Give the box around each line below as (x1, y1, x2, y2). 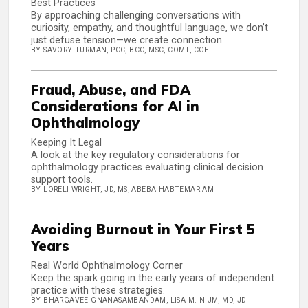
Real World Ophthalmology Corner (31, 260, 183, 272)
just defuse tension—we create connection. (31, 34, 224, 47)
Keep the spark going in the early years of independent (31, 272, 274, 285)
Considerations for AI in (31, 98, 199, 115)
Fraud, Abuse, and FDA (31, 81, 190, 99)
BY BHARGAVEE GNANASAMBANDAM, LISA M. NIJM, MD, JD (31, 296, 247, 305)
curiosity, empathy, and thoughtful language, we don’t (31, 22, 268, 34)
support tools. (31, 174, 93, 186)
